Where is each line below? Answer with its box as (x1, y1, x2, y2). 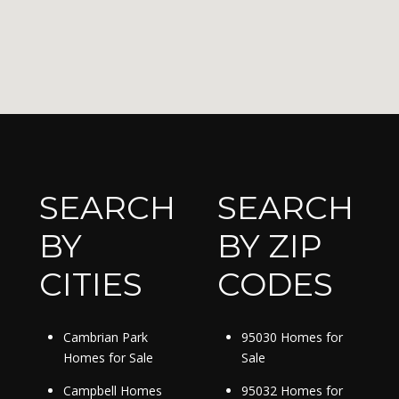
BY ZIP (217, 225, 322, 265)
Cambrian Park (62, 329, 148, 346)
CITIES (39, 264, 142, 304)
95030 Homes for (240, 329, 343, 346)
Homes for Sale (62, 349, 153, 367)
